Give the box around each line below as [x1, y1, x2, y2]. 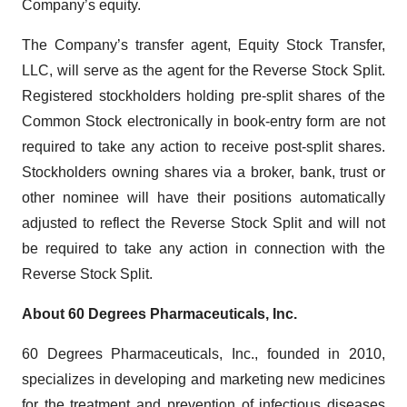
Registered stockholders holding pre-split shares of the [22, 88, 385, 104]
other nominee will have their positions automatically [22, 190, 385, 205]
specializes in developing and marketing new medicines [22, 372, 385, 387]
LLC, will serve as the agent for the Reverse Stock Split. [22, 63, 385, 78]
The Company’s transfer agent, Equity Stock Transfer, [22, 37, 385, 53]
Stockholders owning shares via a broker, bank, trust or [22, 164, 385, 180]
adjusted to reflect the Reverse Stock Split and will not [22, 215, 385, 231]
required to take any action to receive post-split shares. [22, 139, 385, 154]
